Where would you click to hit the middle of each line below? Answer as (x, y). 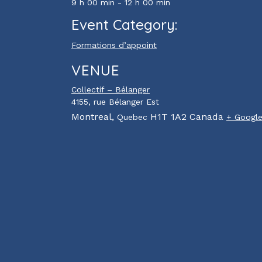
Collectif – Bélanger (111, 89)
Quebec (132, 117)
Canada (206, 117)
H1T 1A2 (168, 117)
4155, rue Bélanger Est (115, 102)
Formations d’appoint (114, 45)
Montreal (92, 117)
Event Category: (124, 25)
